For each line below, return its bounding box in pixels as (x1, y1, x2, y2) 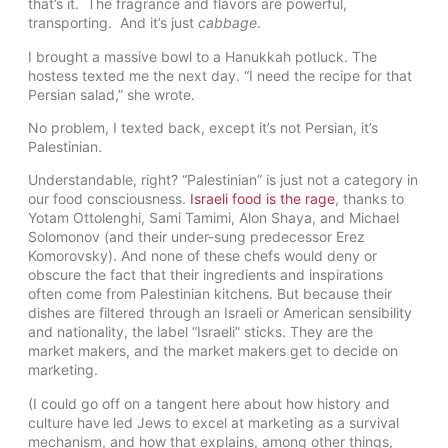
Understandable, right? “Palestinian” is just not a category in (28, 171, 418, 189)
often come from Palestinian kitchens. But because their (28, 285, 392, 303)
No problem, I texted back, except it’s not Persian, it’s (28, 118, 378, 136)
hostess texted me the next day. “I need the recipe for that (28, 66, 412, 84)
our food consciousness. (28, 190, 190, 208)
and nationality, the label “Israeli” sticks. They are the (28, 323, 373, 341)
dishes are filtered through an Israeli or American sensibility (28, 304, 412, 322)
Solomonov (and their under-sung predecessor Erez (28, 228, 365, 246)
